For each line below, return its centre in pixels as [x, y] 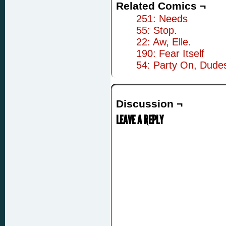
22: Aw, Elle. [164, 42]
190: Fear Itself [170, 53]
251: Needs [162, 19]
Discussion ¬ [149, 104]
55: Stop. [157, 30]
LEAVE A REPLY [140, 120]
